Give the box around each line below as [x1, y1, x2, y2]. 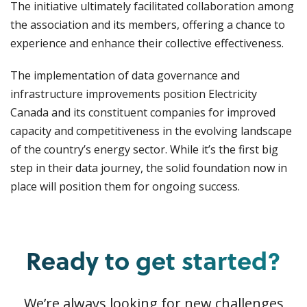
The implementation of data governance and [10, 68, 240, 84]
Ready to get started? [26, 242, 281, 279]
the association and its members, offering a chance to [10, 17, 285, 33]
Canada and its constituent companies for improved [10, 105, 275, 121]
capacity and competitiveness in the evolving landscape [10, 123, 292, 139]
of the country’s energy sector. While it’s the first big [10, 142, 278, 158]
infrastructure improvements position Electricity [10, 86, 257, 102]
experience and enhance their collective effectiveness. [10, 36, 284, 51]
